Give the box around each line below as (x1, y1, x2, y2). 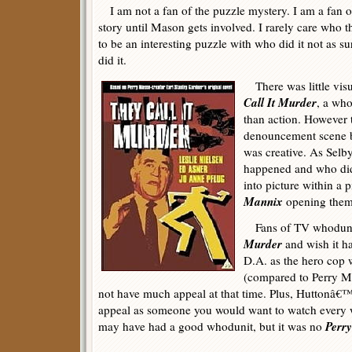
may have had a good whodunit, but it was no (98, 318, 325, 334)
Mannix (244, 192, 283, 210)
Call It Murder (244, 93, 317, 111)
